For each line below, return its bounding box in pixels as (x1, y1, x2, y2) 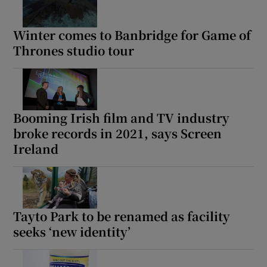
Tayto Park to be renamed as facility (13, 207, 231, 225)
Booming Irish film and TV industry (13, 109, 230, 127)
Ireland (13, 140, 59, 158)
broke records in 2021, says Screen (13, 125, 222, 142)
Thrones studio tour (13, 42, 135, 60)
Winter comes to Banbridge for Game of (13, 26, 252, 44)
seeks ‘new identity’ (13, 223, 131, 241)
